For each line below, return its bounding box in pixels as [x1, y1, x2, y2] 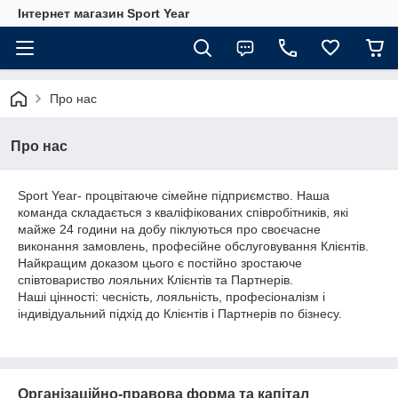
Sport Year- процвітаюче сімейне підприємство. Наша [18, 188, 330, 203]
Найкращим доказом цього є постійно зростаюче [18, 256, 302, 270]
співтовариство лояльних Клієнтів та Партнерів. [18, 273, 293, 287]
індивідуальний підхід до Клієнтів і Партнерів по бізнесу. [18, 306, 342, 321]
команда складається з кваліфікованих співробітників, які [18, 205, 348, 219]
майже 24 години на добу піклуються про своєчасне [18, 222, 321, 236]
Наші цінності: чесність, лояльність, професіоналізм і [18, 290, 325, 304]
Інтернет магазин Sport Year [18, 6, 189, 20]
